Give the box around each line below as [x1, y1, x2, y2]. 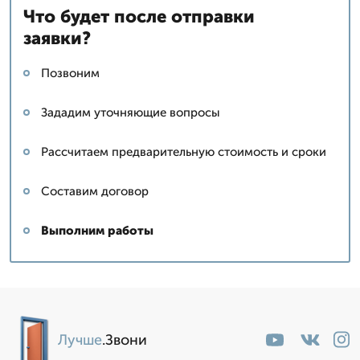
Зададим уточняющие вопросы [41, 104, 220, 120]
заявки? [23, 27, 91, 49]
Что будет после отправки [23, 5, 255, 27]
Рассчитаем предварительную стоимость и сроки [41, 144, 326, 159]
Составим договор [41, 183, 149, 198]
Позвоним [41, 65, 100, 80]
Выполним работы [41, 223, 153, 238]
